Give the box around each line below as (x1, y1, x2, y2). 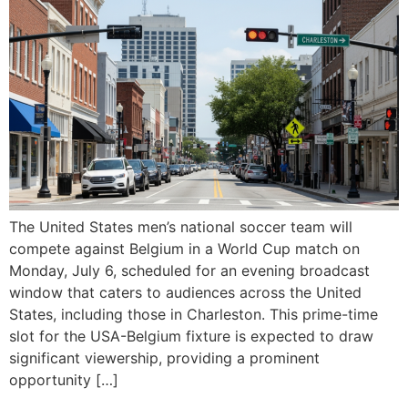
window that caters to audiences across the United (9, 283, 362, 302)
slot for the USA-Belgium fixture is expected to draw (9, 327, 373, 346)
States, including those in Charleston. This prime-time (9, 305, 378, 324)
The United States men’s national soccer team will (9, 218, 352, 237)
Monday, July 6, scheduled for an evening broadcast (9, 261, 370, 280)
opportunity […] (9, 371, 118, 390)
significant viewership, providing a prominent (9, 349, 320, 368)
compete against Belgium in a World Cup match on (9, 240, 360, 259)
